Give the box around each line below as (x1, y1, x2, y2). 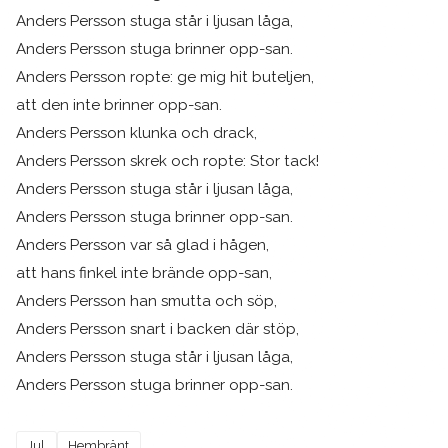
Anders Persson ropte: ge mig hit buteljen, (16, 67, 314, 86)
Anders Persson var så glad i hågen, (16, 235, 269, 254)
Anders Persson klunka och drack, (16, 123, 257, 142)
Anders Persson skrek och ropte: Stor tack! (16, 151, 319, 170)
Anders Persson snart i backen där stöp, (16, 319, 299, 338)
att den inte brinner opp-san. (16, 95, 222, 114)
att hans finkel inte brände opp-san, (16, 263, 272, 282)
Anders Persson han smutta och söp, (16, 291, 277, 310)
